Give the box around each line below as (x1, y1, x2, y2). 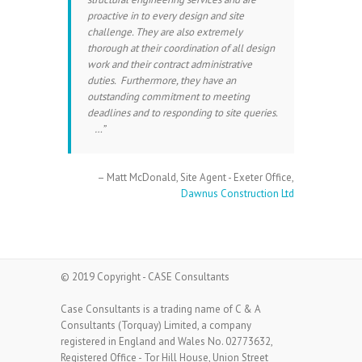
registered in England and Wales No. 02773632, (61, 335, 273, 349)
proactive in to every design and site (87, 9, 244, 23)
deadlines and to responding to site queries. (87, 106, 278, 120)
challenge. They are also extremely (87, 25, 242, 40)
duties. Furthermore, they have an (87, 74, 236, 88)
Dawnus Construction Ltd (181, 187, 294, 201)
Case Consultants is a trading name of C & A (61, 302, 261, 317)
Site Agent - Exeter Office (180, 170, 292, 185)
